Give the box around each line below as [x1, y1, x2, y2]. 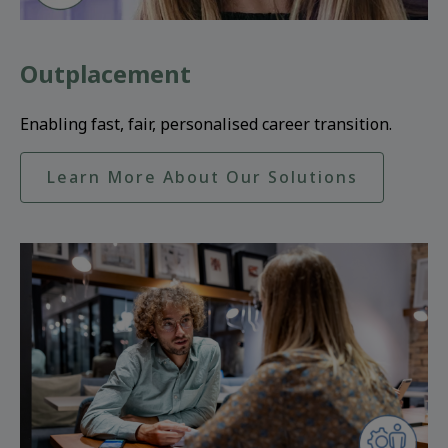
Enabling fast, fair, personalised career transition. [20, 113, 392, 136]
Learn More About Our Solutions [46, 166, 358, 189]
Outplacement [20, 57, 191, 91]
